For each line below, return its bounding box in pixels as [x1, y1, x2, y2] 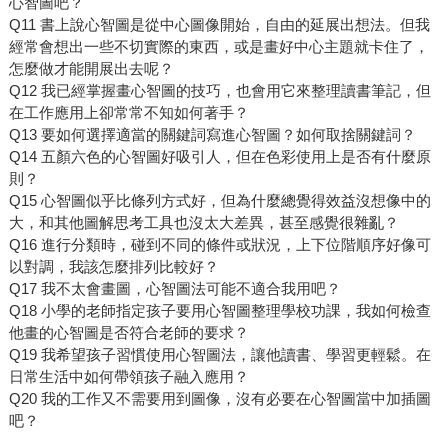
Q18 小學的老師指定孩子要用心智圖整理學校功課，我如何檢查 [8, 302, 431, 320]
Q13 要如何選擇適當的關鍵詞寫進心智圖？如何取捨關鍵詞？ [8, 126, 416, 144]
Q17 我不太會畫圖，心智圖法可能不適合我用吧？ [8, 280, 341, 298]
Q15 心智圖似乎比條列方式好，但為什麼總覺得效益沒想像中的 [8, 192, 431, 210]
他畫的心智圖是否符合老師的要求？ [8, 324, 249, 342]
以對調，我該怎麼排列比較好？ [8, 258, 219, 276]
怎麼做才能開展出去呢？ [8, 60, 174, 78]
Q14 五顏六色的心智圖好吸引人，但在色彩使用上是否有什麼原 [8, 148, 431, 166]
